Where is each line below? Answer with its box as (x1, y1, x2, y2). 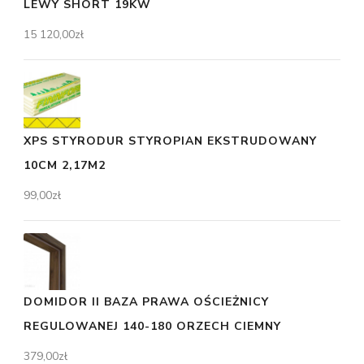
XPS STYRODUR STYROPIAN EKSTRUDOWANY (24, 132, 317, 149)
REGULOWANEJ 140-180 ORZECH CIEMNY (24, 318, 281, 334)
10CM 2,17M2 (24, 157, 106, 173)
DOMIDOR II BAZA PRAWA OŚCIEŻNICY (24, 293, 269, 310)
